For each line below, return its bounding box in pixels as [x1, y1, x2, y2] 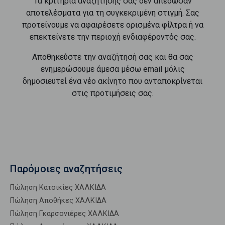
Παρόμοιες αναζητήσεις [10, 163, 123, 175]
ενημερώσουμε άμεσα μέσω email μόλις [40, 64, 185, 74]
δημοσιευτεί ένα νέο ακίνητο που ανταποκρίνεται [23, 76, 202, 86]
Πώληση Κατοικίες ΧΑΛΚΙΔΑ [10, 183, 106, 192]
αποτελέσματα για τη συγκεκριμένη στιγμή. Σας [26, 8, 199, 18]
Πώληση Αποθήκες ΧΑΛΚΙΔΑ [10, 196, 106, 205]
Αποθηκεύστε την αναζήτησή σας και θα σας [32, 52, 193, 62]
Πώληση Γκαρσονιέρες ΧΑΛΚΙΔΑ [10, 209, 119, 218]
